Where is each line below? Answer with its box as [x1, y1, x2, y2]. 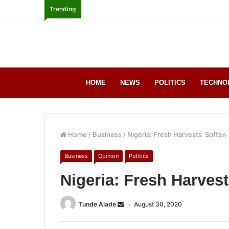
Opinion [98, 152, 119, 159]
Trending [50, 5, 76, 13]
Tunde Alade [79, 200, 116, 208]
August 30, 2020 [134, 200, 182, 208]
